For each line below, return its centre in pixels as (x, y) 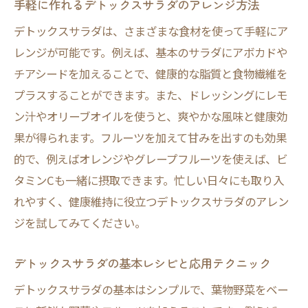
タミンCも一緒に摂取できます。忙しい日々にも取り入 (149, 180)
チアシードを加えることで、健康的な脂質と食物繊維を (151, 74)
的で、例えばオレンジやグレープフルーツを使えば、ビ (151, 159)
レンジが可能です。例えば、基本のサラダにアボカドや (151, 52)
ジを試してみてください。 (80, 223)
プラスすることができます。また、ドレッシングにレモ (151, 95)
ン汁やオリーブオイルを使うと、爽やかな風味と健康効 (151, 116)
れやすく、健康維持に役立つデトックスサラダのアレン (151, 201)
